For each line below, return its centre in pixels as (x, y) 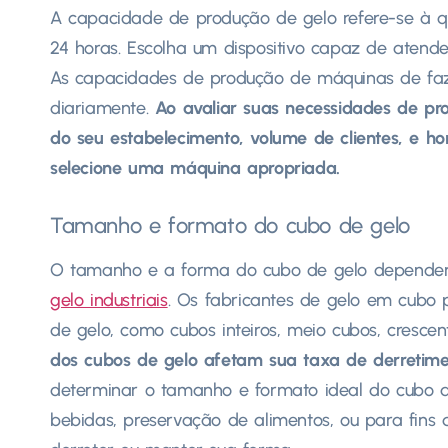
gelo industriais (109, 299)
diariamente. (102, 107)
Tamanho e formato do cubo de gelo (230, 225)
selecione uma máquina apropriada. (195, 167)
